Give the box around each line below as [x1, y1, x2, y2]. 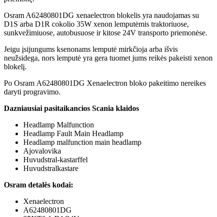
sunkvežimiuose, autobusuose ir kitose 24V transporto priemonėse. [4, 28, 207, 37]
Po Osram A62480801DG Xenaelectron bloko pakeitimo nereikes [4, 78, 206, 87]
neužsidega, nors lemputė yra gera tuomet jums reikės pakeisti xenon [4, 53, 213, 62]
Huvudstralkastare [23, 164, 78, 172]
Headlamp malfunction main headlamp [23, 138, 141, 146]
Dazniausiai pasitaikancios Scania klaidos [4, 104, 139, 112]
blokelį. [4, 62, 27, 71]
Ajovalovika [23, 146, 61, 155]
